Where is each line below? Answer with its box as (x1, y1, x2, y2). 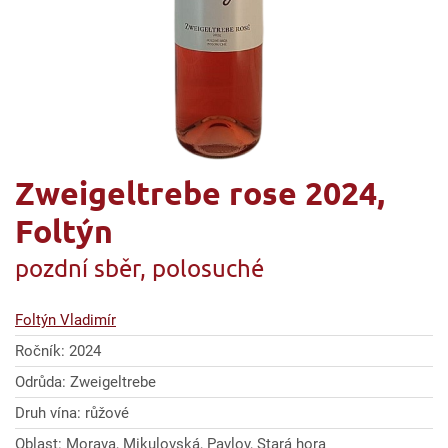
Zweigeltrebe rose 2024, (15, 173, 385, 213)
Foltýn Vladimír (15, 311, 116, 329)
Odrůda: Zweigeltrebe (15, 373, 156, 391)
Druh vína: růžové (15, 404, 129, 422)
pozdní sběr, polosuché (15, 253, 264, 282)
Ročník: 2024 (15, 342, 101, 360)
